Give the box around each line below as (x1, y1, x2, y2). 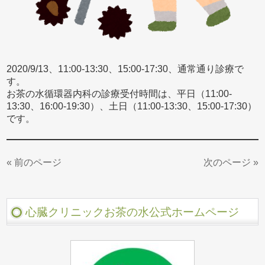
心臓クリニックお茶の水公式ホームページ (25, 205, 240, 218)
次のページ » (203, 157, 258, 167)
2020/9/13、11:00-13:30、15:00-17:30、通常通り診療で (7, 63, 244, 74)
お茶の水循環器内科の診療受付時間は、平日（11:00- (7, 88, 232, 99)
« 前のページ (7, 157, 62, 167)
